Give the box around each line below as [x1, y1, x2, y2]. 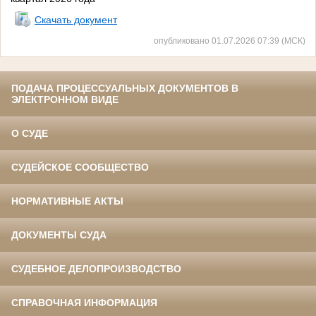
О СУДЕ [11, 128, 48, 140]
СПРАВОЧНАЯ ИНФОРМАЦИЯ [11, 297, 157, 309]
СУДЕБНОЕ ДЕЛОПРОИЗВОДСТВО [11, 263, 181, 275]
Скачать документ [35, 14, 117, 26]
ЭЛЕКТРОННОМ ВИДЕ [11, 94, 119, 106]
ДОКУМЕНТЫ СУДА [11, 229, 107, 241]
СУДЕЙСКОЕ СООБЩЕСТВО [11, 162, 149, 174]
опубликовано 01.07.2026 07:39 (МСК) [154, 36, 305, 46]
